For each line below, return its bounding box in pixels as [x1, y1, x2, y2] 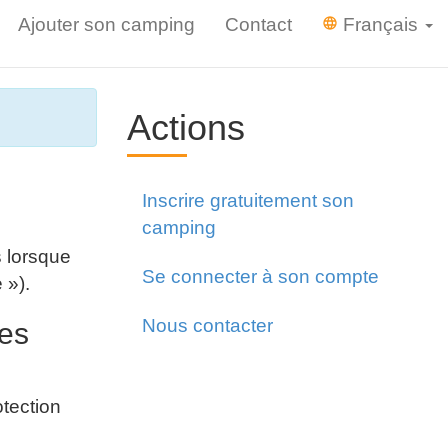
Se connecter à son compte [142, 266, 379, 287]
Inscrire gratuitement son [142, 190, 354, 211]
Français [338, 14, 423, 35]
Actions [127, 107, 245, 148]
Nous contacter [142, 315, 273, 336]
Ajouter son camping [18, 14, 195, 35]
